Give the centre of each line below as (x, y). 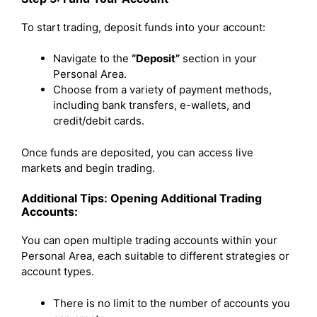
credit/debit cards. (99, 121)
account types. (58, 271)
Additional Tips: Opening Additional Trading (142, 198)
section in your (218, 58)
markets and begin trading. (88, 168)
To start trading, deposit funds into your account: (143, 27)
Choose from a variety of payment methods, (162, 90)
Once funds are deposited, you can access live (137, 152)
